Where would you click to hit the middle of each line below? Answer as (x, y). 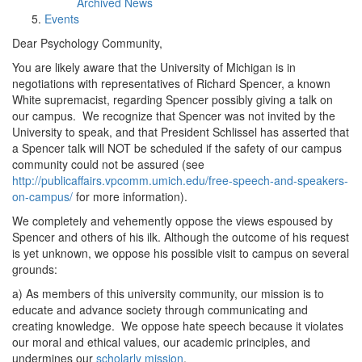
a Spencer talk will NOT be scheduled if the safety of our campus (177, 148)
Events (62, 19)
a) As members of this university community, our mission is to (168, 293)
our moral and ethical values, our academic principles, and (161, 342)
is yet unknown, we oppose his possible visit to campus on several (181, 253)
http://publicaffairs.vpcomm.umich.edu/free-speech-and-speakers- (180, 180)
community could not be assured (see (108, 164)
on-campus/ (42, 196)
